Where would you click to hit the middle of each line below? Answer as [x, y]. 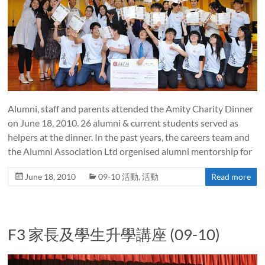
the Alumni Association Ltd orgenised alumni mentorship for [130, 151]
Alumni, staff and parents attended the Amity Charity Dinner [131, 109]
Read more [231, 177]
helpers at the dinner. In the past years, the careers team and [129, 137]
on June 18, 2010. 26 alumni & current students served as [123, 123]
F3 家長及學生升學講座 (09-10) [114, 235]
